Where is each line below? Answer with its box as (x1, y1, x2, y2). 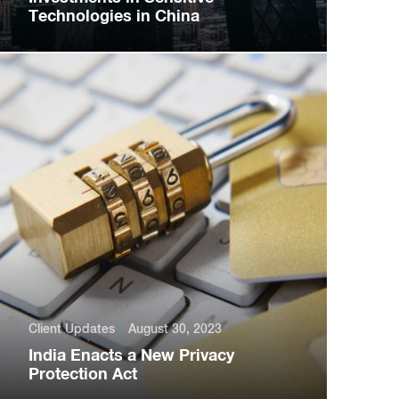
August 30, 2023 (127, 322, 222, 336)
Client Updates (28, 322, 115, 336)
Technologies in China (28, 5, 199, 25)
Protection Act (28, 363, 137, 383)
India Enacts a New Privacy (28, 345, 234, 364)
